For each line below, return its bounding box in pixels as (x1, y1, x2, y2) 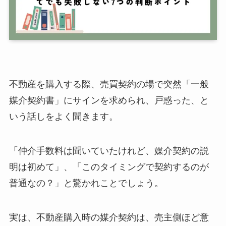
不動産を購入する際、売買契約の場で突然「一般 (9, 79, 209, 89)
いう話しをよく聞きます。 (9, 111, 118, 122)
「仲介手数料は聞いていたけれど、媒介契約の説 (9, 145, 209, 156)
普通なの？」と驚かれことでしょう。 (9, 178, 163, 188)
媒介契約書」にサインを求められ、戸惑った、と (9, 95, 209, 105)
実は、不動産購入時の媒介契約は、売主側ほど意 (9, 212, 209, 222)
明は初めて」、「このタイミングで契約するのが (9, 161, 209, 172)
